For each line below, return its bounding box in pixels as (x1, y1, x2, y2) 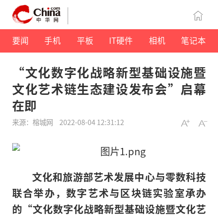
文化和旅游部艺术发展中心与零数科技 (32, 169, 206, 184)
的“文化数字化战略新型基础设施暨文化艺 (12, 201, 206, 217)
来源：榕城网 (12, 117, 54, 127)
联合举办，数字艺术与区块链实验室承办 (12, 185, 206, 200)
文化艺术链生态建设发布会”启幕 (12, 80, 206, 98)
